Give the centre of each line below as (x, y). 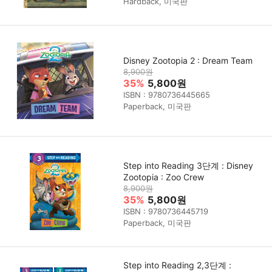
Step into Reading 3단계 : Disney (189, 166)
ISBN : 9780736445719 (166, 212)
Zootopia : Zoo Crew (164, 177)
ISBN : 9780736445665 (167, 95)
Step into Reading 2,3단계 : (178, 265)
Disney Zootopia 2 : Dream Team (188, 61)
